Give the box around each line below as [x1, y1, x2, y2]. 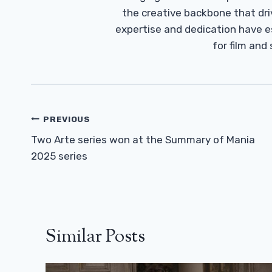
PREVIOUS [43, 114, 90, 124]
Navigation [30, 129, 117, 155]
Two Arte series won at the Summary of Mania [31, 134, 255, 146]
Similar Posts [46, 224, 145, 251]
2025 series [31, 150, 87, 163]
